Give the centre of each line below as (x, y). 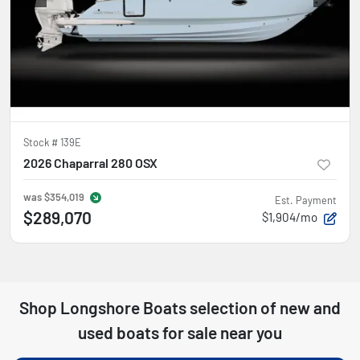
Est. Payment (306, 200)
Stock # (42, 142)
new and (310, 307)
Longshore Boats (123, 307)
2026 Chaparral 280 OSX (90, 163)
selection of (233, 307)
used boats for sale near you (180, 332)
